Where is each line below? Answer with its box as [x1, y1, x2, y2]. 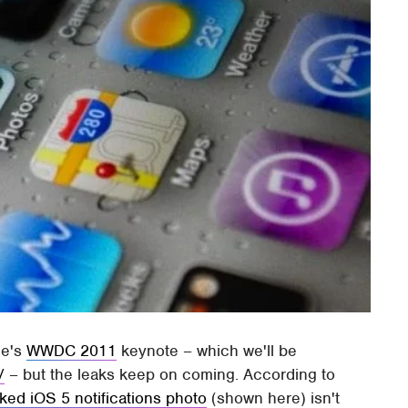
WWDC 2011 [26, 341, 117, 362]
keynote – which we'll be [117, 341, 298, 362]
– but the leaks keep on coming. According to [5, 364, 336, 385]
